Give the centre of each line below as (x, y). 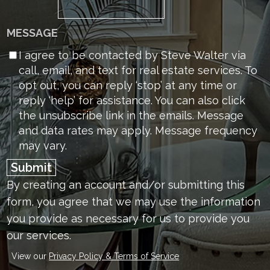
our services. (39, 235)
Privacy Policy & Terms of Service (114, 256)
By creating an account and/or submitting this (126, 185)
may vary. (43, 146)
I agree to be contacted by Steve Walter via (133, 55)
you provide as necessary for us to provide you (128, 218)
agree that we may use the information (160, 202)
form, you (33, 202)
